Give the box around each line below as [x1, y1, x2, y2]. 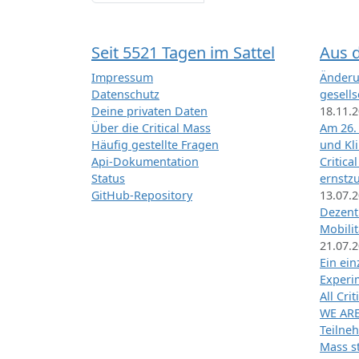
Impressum [91, 70, 153, 86]
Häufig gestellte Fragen [91, 137, 219, 153]
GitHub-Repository [91, 188, 192, 204]
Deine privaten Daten [91, 103, 208, 119]
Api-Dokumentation [91, 154, 199, 170]
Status [91, 171, 125, 187]
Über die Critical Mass [91, 120, 211, 136]
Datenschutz [91, 87, 159, 103]
